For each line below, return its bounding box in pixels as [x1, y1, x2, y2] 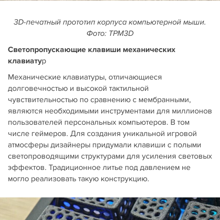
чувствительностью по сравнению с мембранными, [8, 95, 191, 105]
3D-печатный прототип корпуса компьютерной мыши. [14, 18, 206, 27]
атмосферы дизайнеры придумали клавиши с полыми [8, 140, 201, 150]
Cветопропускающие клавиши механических [8, 45, 175, 55]
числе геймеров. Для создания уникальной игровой [8, 129, 197, 139]
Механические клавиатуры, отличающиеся [8, 72, 162, 82]
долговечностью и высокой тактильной [8, 83, 149, 94]
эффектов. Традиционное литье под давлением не [8, 163, 191, 173]
